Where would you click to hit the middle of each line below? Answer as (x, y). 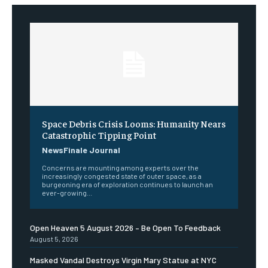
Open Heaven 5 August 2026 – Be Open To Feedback (125, 227)
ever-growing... (67, 192)
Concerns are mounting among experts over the (120, 167)
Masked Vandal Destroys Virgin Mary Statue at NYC (123, 260)
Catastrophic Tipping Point (99, 134)
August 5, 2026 (54, 238)
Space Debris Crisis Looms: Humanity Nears (134, 123)
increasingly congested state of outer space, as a (122, 176)
